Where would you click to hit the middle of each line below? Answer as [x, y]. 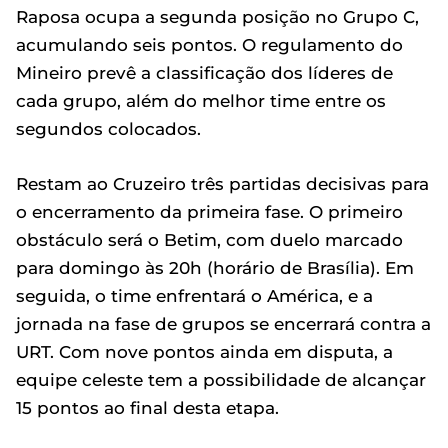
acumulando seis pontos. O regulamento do [209, 44]
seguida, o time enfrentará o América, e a [194, 295]
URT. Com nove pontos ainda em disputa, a [204, 351]
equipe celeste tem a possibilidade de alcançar [221, 379]
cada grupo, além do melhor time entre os [201, 100]
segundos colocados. [108, 128]
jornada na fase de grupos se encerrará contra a [223, 323]
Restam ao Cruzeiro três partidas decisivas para [222, 183]
